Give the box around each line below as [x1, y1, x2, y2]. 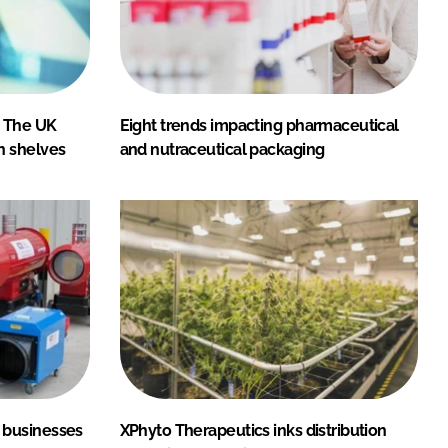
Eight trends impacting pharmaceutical [119, 115, 399, 135]
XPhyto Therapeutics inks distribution [119, 420, 387, 440]
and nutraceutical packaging [119, 139, 325, 159]
